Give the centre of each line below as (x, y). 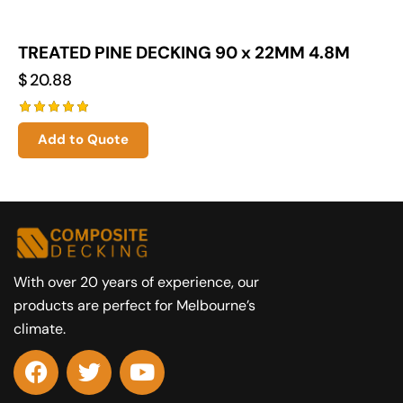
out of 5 (49, 157)
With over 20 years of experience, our (136, 282)
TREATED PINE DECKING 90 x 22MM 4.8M (184, 53)
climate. (40, 329)
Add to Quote (83, 140)
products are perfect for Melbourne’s (134, 306)
